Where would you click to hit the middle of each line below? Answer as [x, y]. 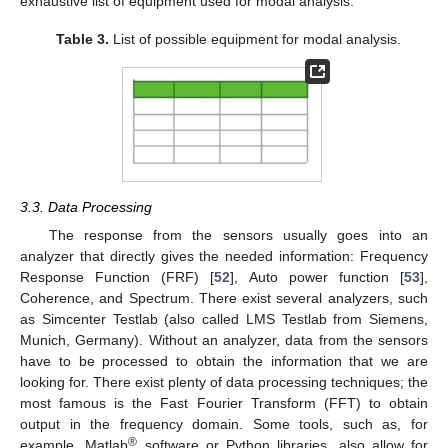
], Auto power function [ [317, 276]
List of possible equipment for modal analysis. [254, 38]
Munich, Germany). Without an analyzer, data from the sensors [224, 339]
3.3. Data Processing [86, 206]
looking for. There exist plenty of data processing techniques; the [224, 381]
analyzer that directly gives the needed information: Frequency [224, 255]
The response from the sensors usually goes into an [238, 234]
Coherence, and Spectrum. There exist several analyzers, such [224, 297]
